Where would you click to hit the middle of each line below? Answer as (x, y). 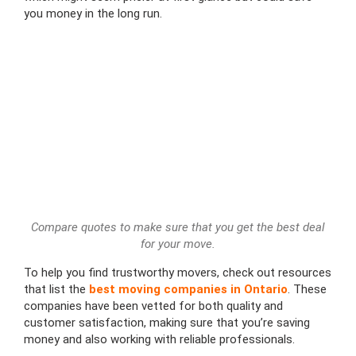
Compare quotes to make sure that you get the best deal (178, 227)
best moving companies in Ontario (188, 289)
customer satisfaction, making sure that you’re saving (167, 322)
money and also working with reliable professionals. (159, 339)
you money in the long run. (93, 14)
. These (307, 289)
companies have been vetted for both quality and (153, 306)
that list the (56, 289)
